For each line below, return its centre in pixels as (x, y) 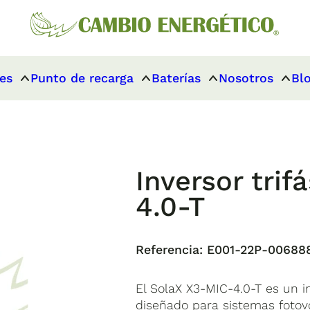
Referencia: (170, 250)
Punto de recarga (82, 78)
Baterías (176, 78)
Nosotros (246, 78)
